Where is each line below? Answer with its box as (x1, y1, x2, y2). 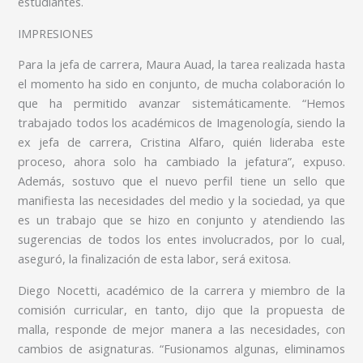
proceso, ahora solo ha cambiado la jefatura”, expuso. (18, 153, 345, 170)
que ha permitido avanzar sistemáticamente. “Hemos (18, 95, 345, 112)
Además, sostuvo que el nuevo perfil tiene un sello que (18, 173, 345, 190)
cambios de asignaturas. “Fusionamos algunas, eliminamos (18, 340, 345, 357)
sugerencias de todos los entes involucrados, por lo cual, (18, 231, 345, 248)
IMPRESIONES (18, 24, 94, 41)
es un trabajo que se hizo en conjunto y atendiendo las (18, 211, 345, 228)
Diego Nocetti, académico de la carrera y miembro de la (18, 281, 345, 298)
